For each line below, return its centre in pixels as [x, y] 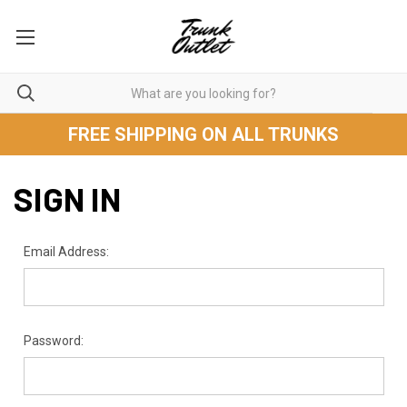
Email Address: [66, 252]
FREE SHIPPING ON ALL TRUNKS [203, 134]
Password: [53, 341]
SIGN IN [67, 199]
